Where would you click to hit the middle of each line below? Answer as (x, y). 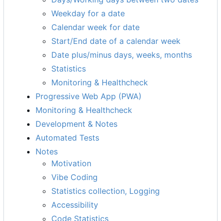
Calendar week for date (95, 27)
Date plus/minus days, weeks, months (122, 55)
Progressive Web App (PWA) (89, 96)
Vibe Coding (74, 177)
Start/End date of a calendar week (116, 41)
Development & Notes (76, 124)
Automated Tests (67, 137)
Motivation (71, 163)
